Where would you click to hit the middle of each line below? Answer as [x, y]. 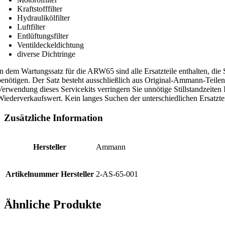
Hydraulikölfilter [43, 18]
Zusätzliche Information [53, 118]
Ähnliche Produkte [53, 205]
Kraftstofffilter [40, 9]
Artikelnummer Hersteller [50, 174]
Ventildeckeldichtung [50, 45]
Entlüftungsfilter [43, 36]
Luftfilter [31, 27]
